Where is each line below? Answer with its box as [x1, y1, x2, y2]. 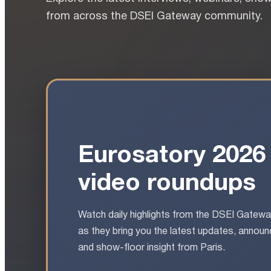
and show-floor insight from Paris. [78, 244, 225, 253]
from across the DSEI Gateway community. [46, 11, 263, 22]
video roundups [78, 172, 256, 195]
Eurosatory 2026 [78, 145, 266, 168]
